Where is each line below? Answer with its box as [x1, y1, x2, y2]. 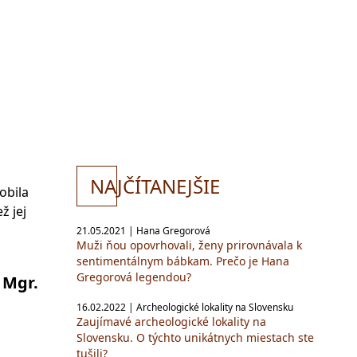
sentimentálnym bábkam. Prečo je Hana [76, 253, 289, 269]
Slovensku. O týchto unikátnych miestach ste [76, 330, 314, 345]
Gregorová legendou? [76, 269, 191, 284]
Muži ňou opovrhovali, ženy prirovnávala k [76, 237, 302, 253]
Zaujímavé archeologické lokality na [76, 314, 266, 329]
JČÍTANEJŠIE [117, 173, 220, 199]
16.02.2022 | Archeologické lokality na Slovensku [76, 300, 293, 314]
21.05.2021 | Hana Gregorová [76, 224, 210, 237]
